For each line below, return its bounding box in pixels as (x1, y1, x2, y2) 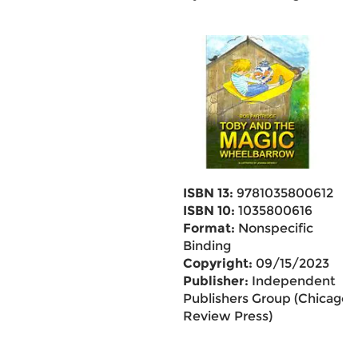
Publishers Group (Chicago (182, 291, 349, 306)
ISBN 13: (182, 185, 233, 201)
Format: (182, 221, 235, 236)
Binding (182, 238, 231, 253)
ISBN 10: (182, 203, 235, 218)
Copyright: (182, 256, 253, 271)
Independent (248, 273, 336, 288)
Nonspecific (234, 221, 313, 236)
